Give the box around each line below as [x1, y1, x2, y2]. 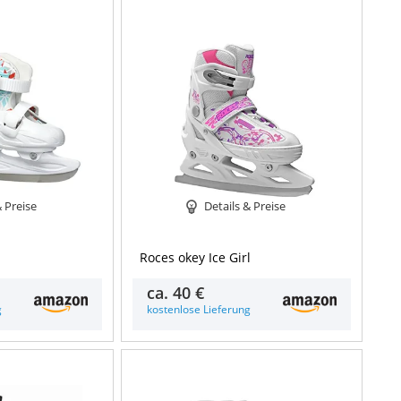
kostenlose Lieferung [147, 302, 252, 317]
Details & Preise [203, 197, 286, 214]
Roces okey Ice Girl [140, 249, 252, 267]
